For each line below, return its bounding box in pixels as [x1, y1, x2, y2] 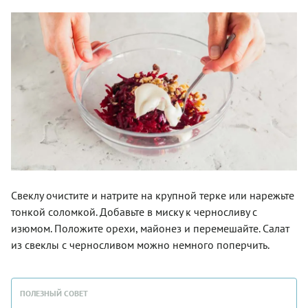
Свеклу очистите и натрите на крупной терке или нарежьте [11, 188, 294, 202]
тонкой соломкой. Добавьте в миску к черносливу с [11, 204, 257, 219]
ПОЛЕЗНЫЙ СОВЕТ [20, 287, 88, 298]
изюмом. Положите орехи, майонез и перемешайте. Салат [11, 221, 289, 235]
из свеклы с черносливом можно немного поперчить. [11, 237, 269, 252]
